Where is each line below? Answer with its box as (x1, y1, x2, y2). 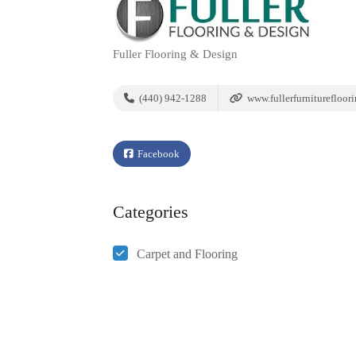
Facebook (135, 147, 180, 160)
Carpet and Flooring (137, 246, 238, 261)
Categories (113, 201, 188, 222)
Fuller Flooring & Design (113, 47, 238, 60)
